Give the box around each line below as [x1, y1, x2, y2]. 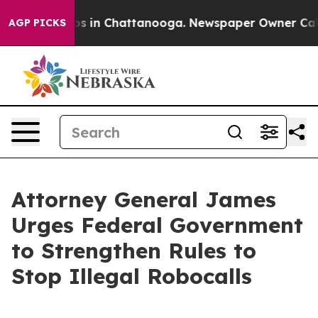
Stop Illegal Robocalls [11, 263, 252, 290]
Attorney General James [11, 186, 276, 213]
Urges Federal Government [11, 212, 303, 238]
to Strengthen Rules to [11, 237, 256, 264]
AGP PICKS [9, 16, 66, 29]
